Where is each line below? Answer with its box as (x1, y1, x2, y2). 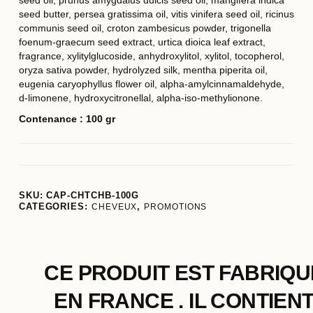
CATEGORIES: (18, 202, 88, 212)
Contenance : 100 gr (18, 113, 115, 125)
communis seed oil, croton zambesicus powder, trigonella (18, 22, 271, 34)
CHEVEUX (91, 202, 138, 212)
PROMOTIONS (144, 202, 208, 212)
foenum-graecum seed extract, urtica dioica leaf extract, (18, 36, 265, 48)
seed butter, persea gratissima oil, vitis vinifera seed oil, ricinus (18, 8, 294, 20)
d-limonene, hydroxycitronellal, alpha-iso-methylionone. (18, 92, 263, 104)
